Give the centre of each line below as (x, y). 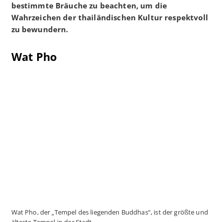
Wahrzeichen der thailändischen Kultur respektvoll (110, 17)
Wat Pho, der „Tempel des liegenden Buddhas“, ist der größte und (110, 212)
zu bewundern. (40, 29)
